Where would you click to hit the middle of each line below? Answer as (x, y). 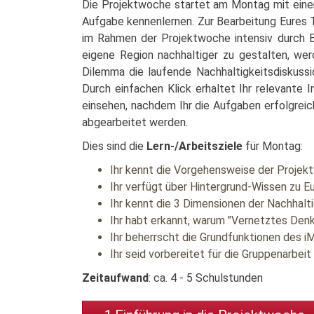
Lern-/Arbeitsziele (194, 146)
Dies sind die (114, 146)
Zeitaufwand (115, 278)
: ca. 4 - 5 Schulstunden (206, 278)
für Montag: (273, 146)
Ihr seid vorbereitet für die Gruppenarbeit (211, 254)
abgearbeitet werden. (135, 122)
